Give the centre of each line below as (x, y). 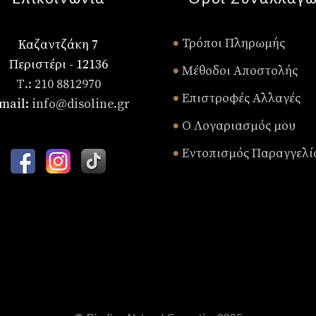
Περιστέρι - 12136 (58, 65)
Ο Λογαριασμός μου (237, 126)
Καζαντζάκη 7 (59, 45)
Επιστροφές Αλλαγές (240, 98)
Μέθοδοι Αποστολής (238, 71)
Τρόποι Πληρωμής (232, 43)
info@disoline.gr (80, 104)
